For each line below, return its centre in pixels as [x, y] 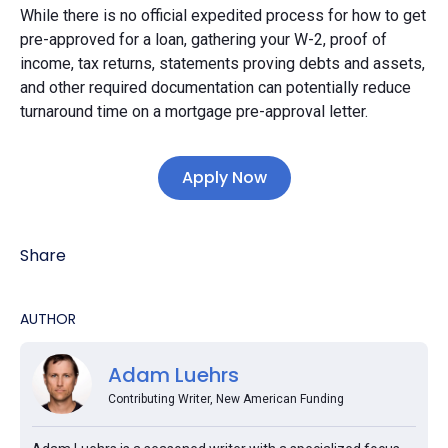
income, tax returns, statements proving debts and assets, [222, 63]
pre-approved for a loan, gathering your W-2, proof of [203, 39]
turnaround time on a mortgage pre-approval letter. [194, 111]
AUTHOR [48, 318]
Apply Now [224, 177]
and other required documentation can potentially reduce [215, 87]
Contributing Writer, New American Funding [226, 398]
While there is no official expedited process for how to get [223, 15]
